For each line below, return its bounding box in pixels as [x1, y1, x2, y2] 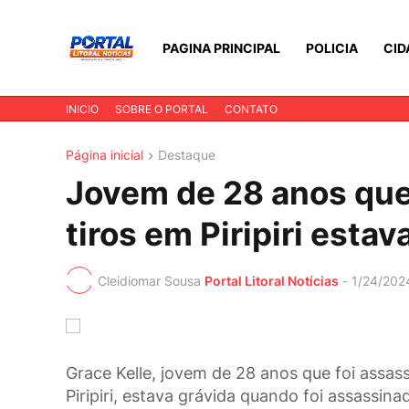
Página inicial [66, 147, 143, 163]
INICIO [66, 102, 99, 116]
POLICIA [306, 40, 358, 56]
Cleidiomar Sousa [98, 272, 201, 288]
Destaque [158, 147, 215, 163]
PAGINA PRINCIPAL [163, 40, 280, 56]
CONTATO [225, 102, 278, 116]
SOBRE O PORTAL [115, 102, 208, 116]
